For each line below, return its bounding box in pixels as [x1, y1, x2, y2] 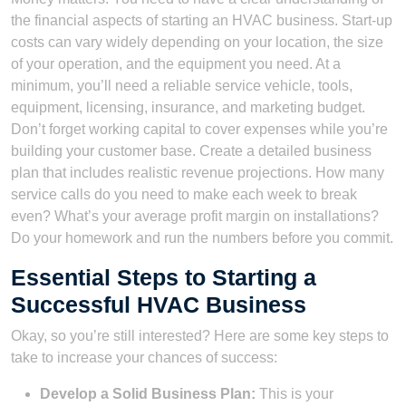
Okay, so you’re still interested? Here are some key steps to [11, 327, 389, 343]
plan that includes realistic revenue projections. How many [11, 164, 384, 180]
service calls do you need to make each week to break [11, 186, 357, 202]
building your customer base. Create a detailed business [11, 142, 372, 159]
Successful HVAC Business [11, 291, 306, 317]
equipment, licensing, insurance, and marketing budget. [11, 99, 365, 115]
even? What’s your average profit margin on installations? [11, 208, 379, 224]
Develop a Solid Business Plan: [40, 385, 256, 401]
